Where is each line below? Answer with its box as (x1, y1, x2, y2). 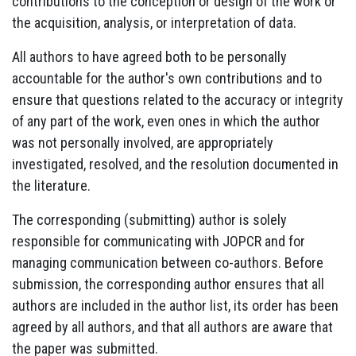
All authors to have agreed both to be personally (12, 48, 287, 65)
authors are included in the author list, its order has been (12, 296, 339, 314)
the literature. (12, 176, 91, 194)
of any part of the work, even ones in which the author (12, 112, 320, 130)
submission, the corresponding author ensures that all (12, 275, 324, 292)
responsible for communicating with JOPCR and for (12, 232, 305, 250)
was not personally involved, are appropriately (12, 133, 273, 151)
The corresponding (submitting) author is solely (12, 211, 287, 228)
